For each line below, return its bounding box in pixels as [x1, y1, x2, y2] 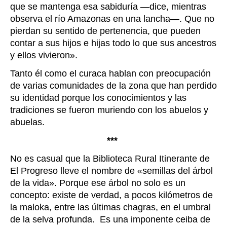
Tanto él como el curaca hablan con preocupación [10, 68, 211, 79]
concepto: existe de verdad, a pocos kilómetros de [10, 190, 213, 201]
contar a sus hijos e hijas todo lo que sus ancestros [10, 38, 216, 49]
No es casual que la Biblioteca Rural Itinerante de [10, 154, 210, 164]
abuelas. [10, 117, 47, 128]
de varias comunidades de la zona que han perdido [10, 81, 217, 91]
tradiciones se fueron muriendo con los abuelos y [10, 105, 208, 116]
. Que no [179, 14, 214, 24]
